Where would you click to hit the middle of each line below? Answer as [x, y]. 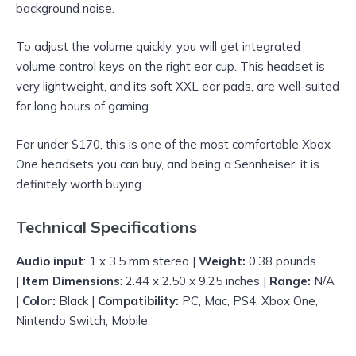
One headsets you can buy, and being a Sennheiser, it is [168, 164]
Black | [77, 301]
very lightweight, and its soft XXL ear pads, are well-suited [178, 86]
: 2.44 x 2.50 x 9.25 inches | [195, 281]
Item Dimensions [71, 281]
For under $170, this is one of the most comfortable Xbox [173, 145]
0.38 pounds [281, 261]
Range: [290, 281]
